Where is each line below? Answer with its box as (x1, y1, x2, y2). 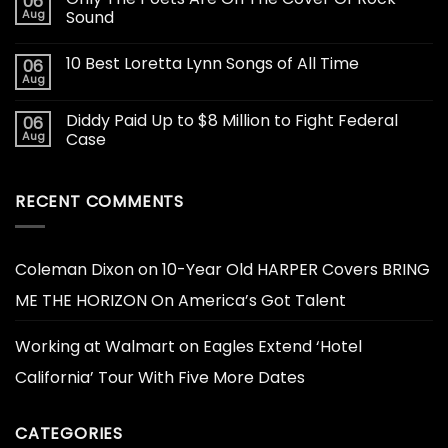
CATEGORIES (15, 421, 123, 445)
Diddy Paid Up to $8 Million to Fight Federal (66, 109, 398, 133)
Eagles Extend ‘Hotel (203, 334, 362, 358)
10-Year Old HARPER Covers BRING (162, 257, 430, 281)
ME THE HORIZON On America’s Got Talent (15, 288, 346, 312)
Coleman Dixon (15, 257, 134, 281)
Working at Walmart (15, 334, 175, 358)
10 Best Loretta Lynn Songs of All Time (66, 52, 359, 76)
